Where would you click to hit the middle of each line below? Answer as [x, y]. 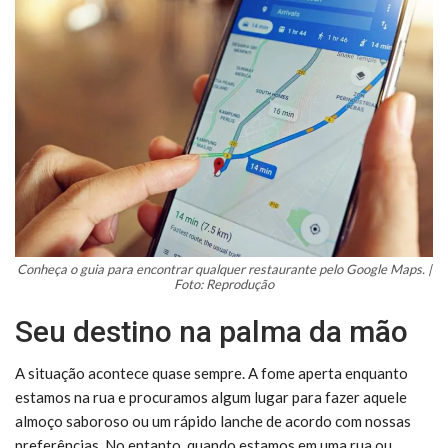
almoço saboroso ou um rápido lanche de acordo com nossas [213, 420]
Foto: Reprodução [224, 283]
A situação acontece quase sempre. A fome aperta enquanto [211, 372]
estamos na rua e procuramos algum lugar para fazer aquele [211, 396]
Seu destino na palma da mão [211, 331]
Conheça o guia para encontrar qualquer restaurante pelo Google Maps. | [224, 268]
